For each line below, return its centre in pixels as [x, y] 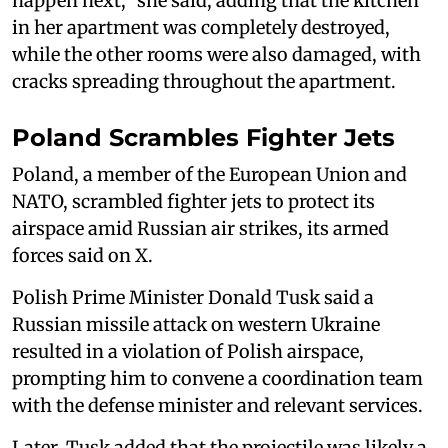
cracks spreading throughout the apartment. [204, 82]
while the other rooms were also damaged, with [216, 55]
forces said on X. [82, 256]
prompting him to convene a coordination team [217, 379]
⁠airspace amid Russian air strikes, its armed [200, 229]
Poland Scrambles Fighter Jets [203, 138]
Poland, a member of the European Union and [209, 175]
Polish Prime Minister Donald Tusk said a [193, 298]
